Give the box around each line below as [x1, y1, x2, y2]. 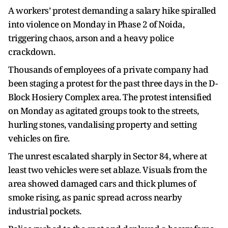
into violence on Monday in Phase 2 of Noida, [8, 18, 184, 31]
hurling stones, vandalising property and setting [8, 119, 196, 131]
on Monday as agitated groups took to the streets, [8, 105, 199, 117]
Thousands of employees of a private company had [8, 64, 209, 76]
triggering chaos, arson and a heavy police [8, 32, 174, 44]
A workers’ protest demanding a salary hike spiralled [8, 5, 216, 17]
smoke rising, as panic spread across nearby [8, 191, 182, 204]
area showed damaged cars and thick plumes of [8, 178, 195, 190]
